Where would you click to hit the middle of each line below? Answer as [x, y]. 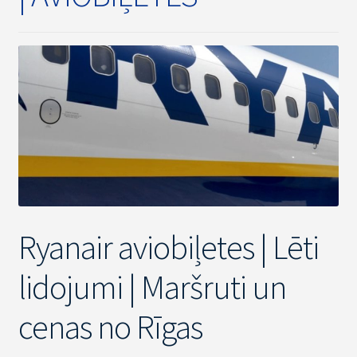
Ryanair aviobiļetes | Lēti [168, 247]
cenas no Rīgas [110, 326]
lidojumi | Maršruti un [152, 286]
